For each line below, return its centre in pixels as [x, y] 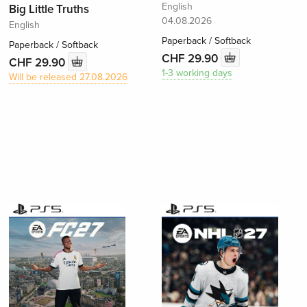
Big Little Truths [49, 10]
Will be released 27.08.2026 [69, 77]
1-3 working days [197, 73]
